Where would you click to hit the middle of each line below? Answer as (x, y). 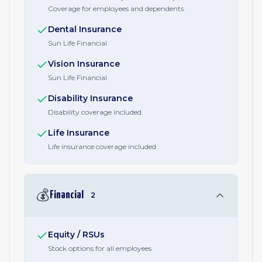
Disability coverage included (95, 112)
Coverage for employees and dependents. (117, 8)
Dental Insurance (85, 29)
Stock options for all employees (100, 248)
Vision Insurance (84, 64)
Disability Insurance (90, 98)
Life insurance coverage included (102, 146)
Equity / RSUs (76, 235)
